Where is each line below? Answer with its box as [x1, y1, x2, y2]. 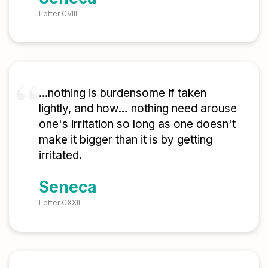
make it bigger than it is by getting [39, 133, 212, 147]
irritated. [39, 148, 82, 163]
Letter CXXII [39, 197, 80, 207]
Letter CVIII [39, 9, 77, 19]
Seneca [39, 177, 97, 196]
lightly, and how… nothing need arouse [39, 102, 237, 116]
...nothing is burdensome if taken [39, 86, 206, 100]
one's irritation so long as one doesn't [39, 117, 236, 132]
